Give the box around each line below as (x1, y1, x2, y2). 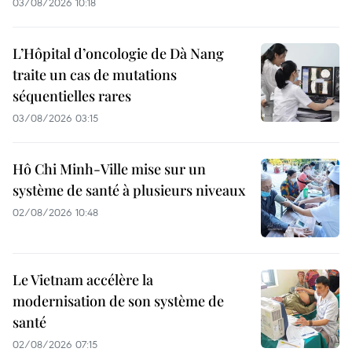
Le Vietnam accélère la (13, 270, 153, 290)
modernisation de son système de (13, 291, 224, 311)
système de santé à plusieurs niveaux (13, 181, 245, 200)
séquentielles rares (13, 86, 131, 106)
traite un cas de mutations (13, 65, 177, 85)
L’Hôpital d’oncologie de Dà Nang (13, 44, 224, 64)
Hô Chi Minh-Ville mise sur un (13, 159, 206, 179)
